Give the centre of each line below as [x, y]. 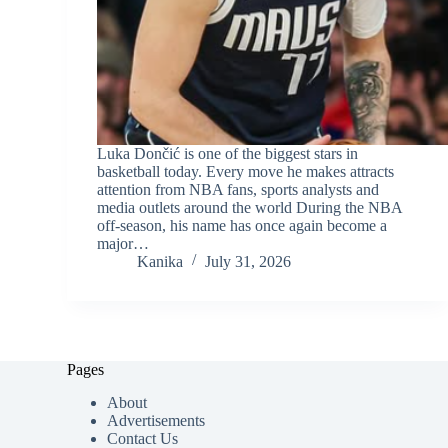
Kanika [160, 261]
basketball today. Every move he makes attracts [246, 171]
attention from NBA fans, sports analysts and [238, 189]
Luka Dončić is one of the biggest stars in [228, 153]
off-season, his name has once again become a [242, 225]
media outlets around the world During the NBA [250, 207]
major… [123, 243]
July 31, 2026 [248, 261]
